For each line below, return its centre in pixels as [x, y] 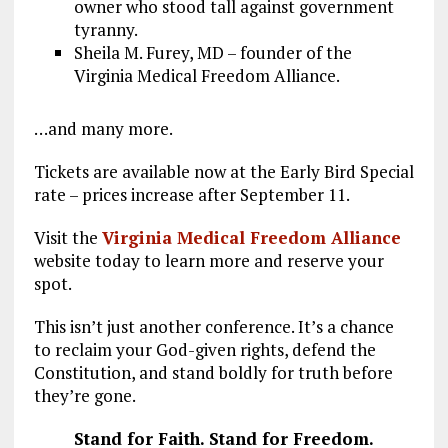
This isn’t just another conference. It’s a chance [213, 326]
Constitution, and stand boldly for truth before [213, 372]
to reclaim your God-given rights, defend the [204, 349]
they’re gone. [84, 395]
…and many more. [103, 128]
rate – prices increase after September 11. [191, 194]
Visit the [67, 237]
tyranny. [105, 29]
